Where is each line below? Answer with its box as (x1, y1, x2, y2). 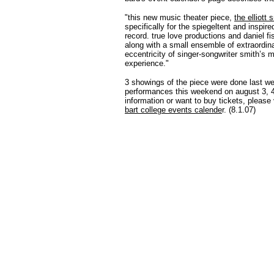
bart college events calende (125, 105, 222, 114)
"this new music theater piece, (125, 13, 234, 22)
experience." (125, 59, 169, 68)
